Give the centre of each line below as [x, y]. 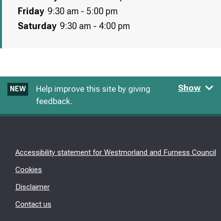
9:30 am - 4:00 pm [95, 26]
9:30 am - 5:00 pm [83, 11]
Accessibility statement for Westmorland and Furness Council [116, 152]
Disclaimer [33, 187]
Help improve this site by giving [93, 89]
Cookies [29, 170]
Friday [31, 11]
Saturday [37, 26]
